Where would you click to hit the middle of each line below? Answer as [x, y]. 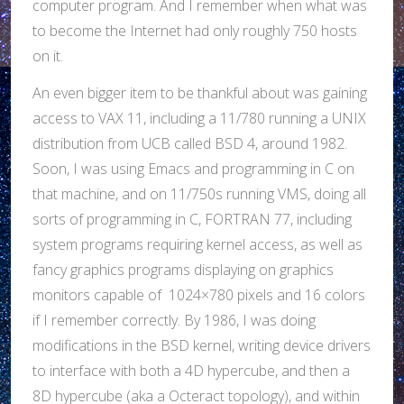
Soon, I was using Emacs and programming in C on [193, 168]
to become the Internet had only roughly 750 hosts [195, 31]
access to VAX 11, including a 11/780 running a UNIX [199, 118]
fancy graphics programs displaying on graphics [183, 269]
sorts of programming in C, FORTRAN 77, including [192, 219]
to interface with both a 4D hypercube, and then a [191, 370]
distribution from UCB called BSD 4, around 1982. [190, 143]
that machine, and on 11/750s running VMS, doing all [199, 193]
